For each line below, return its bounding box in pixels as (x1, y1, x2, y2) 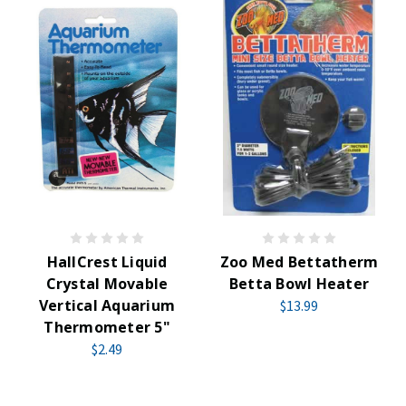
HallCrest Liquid (46, 252, 168, 272)
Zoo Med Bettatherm (219, 252, 379, 272)
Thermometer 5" (43, 317, 170, 337)
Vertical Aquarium (38, 295, 176, 315)
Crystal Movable (45, 274, 169, 294)
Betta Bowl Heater (228, 274, 370, 294)
